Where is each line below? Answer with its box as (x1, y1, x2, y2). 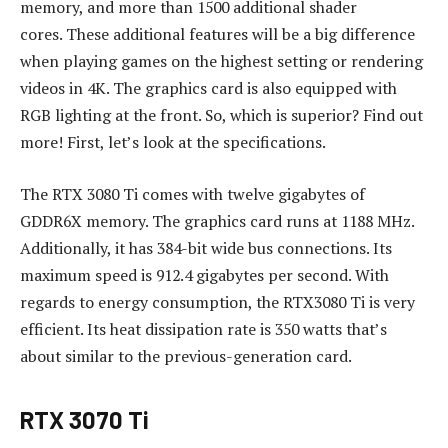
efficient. (20, 317, 83, 340)
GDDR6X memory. (20, 209, 148, 232)
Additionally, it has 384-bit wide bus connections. (20, 236, 369, 259)
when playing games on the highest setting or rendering (20, 50, 423, 73)
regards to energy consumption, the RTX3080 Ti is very (20, 290, 415, 313)
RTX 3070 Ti (20, 405, 149, 434)
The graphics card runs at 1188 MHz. (152, 209, 414, 232)
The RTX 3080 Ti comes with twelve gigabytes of (20, 182, 365, 205)
